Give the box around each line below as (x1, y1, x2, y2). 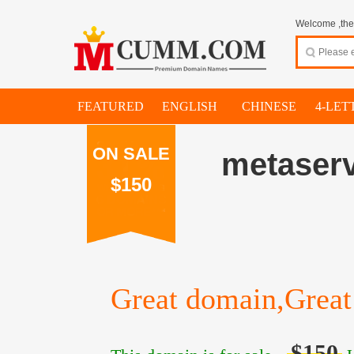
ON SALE (92, 144, 170, 164)
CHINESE (241, 100, 296, 113)
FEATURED (77, 100, 144, 113)
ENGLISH (162, 100, 217, 113)
